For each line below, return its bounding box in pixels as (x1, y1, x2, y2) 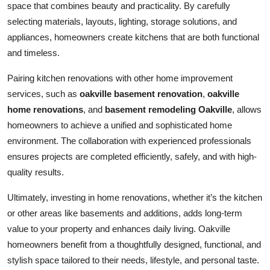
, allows (232, 104, 262, 115)
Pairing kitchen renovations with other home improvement (7, 72, 233, 83)
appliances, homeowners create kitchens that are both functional (7, 31, 259, 42)
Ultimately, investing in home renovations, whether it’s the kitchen (7, 192, 262, 202)
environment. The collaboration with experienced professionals (7, 135, 251, 146)
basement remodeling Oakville (105, 104, 232, 115)
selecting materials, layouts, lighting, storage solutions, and (7, 16, 237, 27)
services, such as (7, 88, 80, 99)
